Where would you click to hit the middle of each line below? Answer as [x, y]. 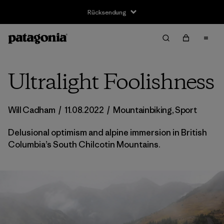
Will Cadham [32, 110]
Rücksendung [107, 12]
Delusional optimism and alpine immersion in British [107, 132]
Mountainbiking [142, 110]
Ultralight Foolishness [111, 83]
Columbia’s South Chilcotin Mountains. [84, 144]
